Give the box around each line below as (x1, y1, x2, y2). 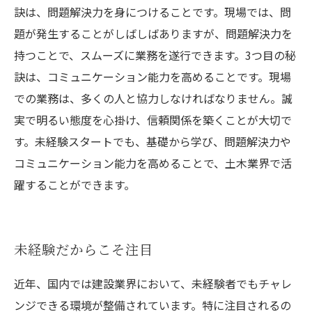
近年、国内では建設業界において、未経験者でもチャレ (14, 275, 292, 292)
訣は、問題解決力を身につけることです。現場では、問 (14, 3, 291, 20)
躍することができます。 (14, 176, 135, 193)
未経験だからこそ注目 (14, 240, 153, 259)
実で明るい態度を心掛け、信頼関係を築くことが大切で (14, 111, 292, 128)
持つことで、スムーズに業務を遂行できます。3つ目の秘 (14, 47, 296, 63)
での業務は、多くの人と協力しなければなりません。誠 (14, 90, 292, 107)
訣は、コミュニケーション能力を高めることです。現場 (14, 68, 291, 85)
